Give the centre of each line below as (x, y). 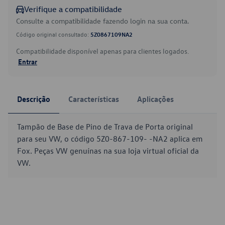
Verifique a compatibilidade (73, 9)
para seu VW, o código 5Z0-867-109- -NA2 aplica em (110, 139)
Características (94, 99)
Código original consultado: (53, 34)
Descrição (34, 99)
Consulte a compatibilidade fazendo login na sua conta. (103, 21)
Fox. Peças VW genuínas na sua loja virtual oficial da (108, 151)
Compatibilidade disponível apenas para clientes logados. (102, 51)
